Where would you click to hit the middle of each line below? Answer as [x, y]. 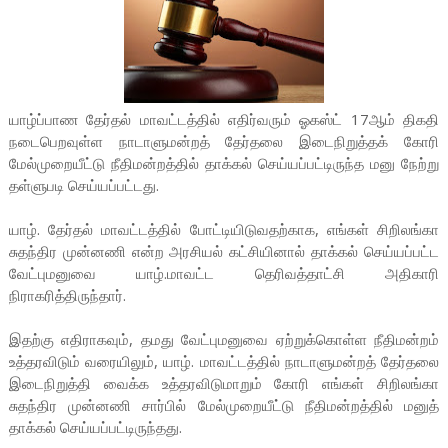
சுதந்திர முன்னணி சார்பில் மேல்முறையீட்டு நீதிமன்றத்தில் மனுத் [224, 405]
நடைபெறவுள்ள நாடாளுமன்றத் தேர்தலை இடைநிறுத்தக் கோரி [224, 141]
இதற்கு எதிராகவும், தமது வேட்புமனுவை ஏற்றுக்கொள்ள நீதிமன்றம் [224, 339]
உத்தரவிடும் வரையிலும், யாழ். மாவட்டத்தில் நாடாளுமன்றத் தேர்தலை [224, 361]
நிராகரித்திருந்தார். [67, 295]
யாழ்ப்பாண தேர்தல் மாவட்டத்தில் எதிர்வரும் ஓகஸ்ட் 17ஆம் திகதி [224, 119]
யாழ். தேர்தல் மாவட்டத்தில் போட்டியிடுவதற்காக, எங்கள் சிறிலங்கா [224, 229]
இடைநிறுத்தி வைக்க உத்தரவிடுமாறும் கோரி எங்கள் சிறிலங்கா [224, 383]
